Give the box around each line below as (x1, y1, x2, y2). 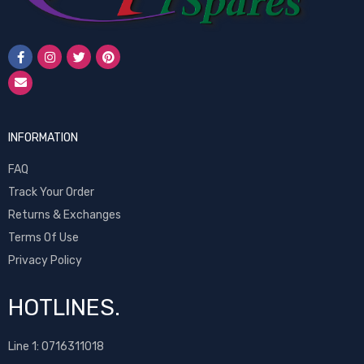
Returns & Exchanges (8, 208, 121, 223)
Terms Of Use (8, 231, 79, 245)
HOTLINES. (8, 294, 120, 322)
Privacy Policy (8, 253, 82, 268)
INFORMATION (8, 131, 78, 145)
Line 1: (8, 340, 41, 354)
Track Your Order (8, 185, 94, 200)
